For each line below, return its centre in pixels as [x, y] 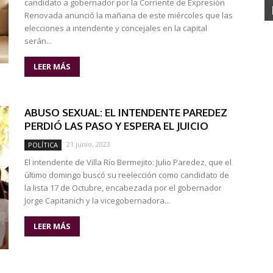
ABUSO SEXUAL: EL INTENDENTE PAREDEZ [126, 112]
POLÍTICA [43, 145]
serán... [38, 41]
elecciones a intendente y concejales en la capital [116, 28]
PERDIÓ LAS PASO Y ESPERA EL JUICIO [116, 126]
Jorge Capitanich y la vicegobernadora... [97, 200]
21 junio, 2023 [88, 144]
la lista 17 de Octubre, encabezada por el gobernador [123, 188]
